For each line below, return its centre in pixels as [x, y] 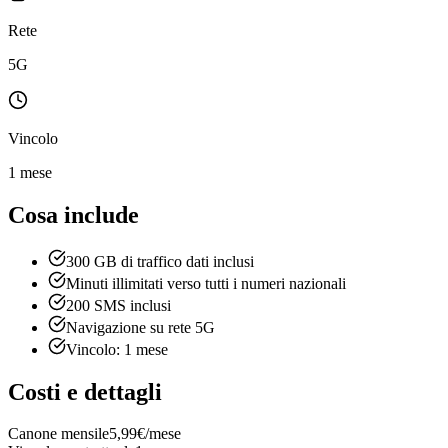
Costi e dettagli [85, 391]
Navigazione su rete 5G [140, 327]
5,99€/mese [145, 434]
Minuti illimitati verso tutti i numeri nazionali [206, 283]
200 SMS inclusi [118, 305]
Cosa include [73, 214]
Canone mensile [58, 434]
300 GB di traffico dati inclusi [160, 261]
